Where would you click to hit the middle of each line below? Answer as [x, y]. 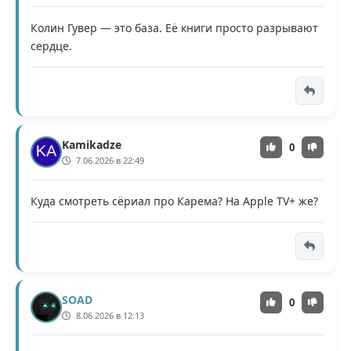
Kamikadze [92, 144]
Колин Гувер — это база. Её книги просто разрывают [174, 27]
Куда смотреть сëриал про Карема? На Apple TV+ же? [174, 201]
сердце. [51, 45]
